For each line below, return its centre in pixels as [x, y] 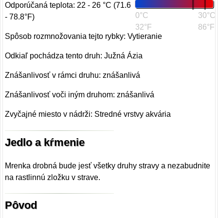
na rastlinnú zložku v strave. [53, 177]
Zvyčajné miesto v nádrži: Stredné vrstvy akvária [88, 114]
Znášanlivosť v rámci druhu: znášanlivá [73, 75]
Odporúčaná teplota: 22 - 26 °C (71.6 [68, 5]
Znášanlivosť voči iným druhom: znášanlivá [80, 95]
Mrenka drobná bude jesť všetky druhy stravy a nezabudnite [108, 165]
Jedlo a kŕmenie [45, 143]
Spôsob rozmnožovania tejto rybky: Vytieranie [84, 36]
